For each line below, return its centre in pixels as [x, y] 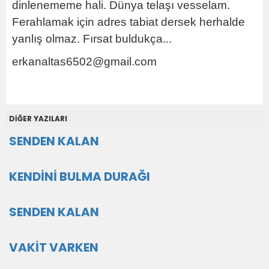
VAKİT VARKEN [54, 247]
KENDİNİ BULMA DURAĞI [80, 177]
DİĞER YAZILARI [38, 119]
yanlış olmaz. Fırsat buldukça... [92, 39]
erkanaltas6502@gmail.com [84, 62]
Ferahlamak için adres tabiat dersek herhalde [128, 22]
